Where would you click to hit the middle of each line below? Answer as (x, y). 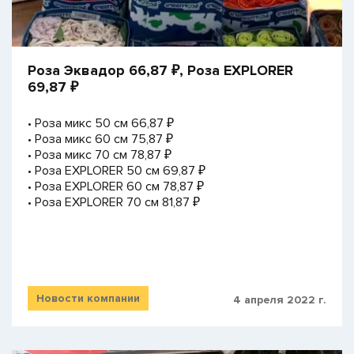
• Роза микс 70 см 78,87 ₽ (100, 155)
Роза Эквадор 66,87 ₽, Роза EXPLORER (160, 71)
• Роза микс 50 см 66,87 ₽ (101, 124)
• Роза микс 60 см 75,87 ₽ (100, 139)
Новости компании (88, 298)
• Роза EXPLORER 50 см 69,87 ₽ (117, 171)
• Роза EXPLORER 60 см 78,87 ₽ (116, 187)
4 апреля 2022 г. (280, 299)
